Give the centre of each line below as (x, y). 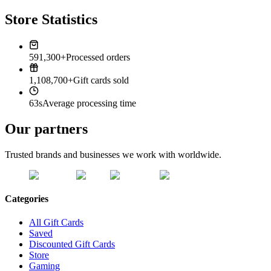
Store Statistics (51, 19)
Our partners (46, 129)
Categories (27, 198)
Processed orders (98, 57)
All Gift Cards (56, 223)
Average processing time (89, 103)
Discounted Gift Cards (72, 244)
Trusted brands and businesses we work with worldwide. (113, 154)
